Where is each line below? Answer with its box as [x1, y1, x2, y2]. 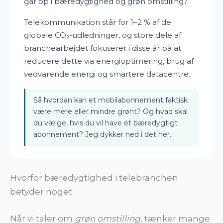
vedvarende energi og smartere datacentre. [24, 69, 190, 79]
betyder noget [10, 187, 72, 197]
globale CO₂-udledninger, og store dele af [24, 30, 181, 40]
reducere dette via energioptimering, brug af [24, 56, 194, 66]
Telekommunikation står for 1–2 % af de [24, 17, 171, 27]
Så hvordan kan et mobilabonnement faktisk [33, 95, 188, 105]
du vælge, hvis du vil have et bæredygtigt [33, 118, 178, 127]
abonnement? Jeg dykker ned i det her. [33, 129, 171, 139]
